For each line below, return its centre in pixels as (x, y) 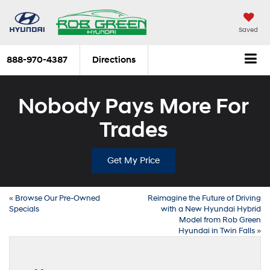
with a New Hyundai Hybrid (211, 209)
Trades (133, 130)
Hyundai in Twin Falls (217, 231)
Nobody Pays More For (133, 106)
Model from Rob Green (220, 220)
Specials (24, 209)
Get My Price (133, 160)
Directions (114, 60)
